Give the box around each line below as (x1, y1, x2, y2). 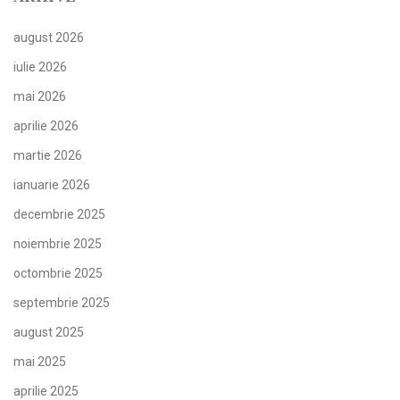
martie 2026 (13, 148, 82, 163)
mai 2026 (13, 89, 66, 104)
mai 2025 (13, 354, 66, 370)
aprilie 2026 (13, 119, 79, 134)
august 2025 (13, 325, 84, 340)
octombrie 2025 (13, 266, 103, 281)
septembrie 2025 (13, 296, 110, 311)
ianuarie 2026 (13, 178, 90, 193)
